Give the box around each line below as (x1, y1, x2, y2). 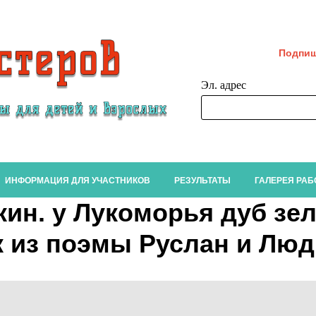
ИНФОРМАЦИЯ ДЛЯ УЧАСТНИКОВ (4, 176, 150, 186)
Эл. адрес (201, 79, 246, 91)
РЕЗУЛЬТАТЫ (174, 176, 231, 186)
